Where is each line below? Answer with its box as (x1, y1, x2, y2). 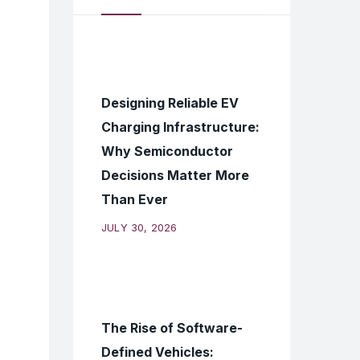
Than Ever (101, 191, 168, 207)
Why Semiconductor (101, 143, 233, 159)
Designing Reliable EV (101, 95, 239, 111)
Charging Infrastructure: (101, 119, 260, 135)
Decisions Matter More (101, 167, 249, 183)
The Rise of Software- (101, 320, 243, 336)
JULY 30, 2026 (101, 221, 178, 234)
